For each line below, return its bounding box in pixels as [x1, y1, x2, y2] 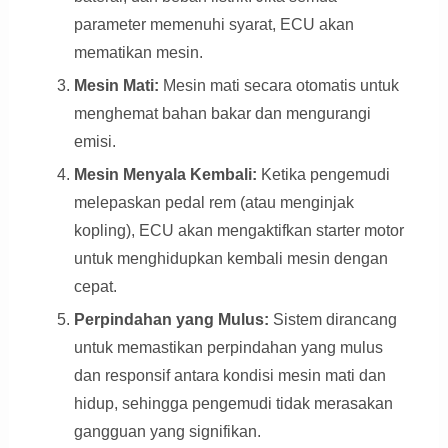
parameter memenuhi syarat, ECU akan [73, 15, 354, 33]
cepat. [73, 277, 117, 295]
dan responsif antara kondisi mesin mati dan [73, 366, 386, 384]
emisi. [73, 132, 116, 150]
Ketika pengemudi [256, 165, 390, 183]
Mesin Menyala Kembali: [73, 165, 257, 183]
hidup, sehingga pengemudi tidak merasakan [73, 394, 393, 412]
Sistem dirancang [268, 310, 397, 328]
